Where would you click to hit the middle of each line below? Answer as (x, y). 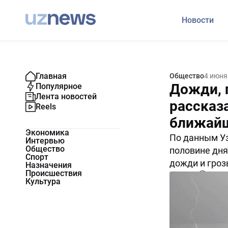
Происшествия (54, 173)
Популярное (59, 86)
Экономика (47, 133)
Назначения (49, 165)
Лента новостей (66, 96)
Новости (198, 20)
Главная (51, 76)
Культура (43, 181)
